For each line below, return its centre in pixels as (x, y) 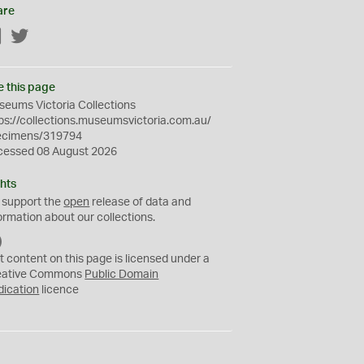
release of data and (141, 202)
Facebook (28, 37)
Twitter (47, 37)
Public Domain (122, 275)
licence (59, 290)
